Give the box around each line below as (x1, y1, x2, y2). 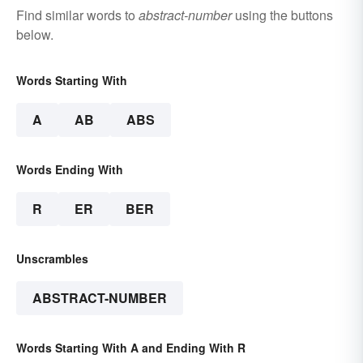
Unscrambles (16, 250, 88, 267)
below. (16, 24, 53, 44)
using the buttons (232, 5, 333, 24)
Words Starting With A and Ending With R (16, 339, 246, 356)
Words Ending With (16, 160, 123, 177)
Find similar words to (16, 5, 139, 24)
